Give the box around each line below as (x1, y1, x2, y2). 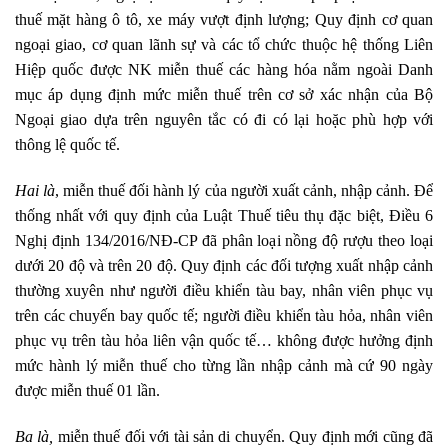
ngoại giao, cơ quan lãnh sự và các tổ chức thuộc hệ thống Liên (15, 36, 433, 54)
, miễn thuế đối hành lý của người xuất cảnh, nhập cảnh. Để (55, 181, 434, 199)
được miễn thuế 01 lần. (15, 381, 160, 399)
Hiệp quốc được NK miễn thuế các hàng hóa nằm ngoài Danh (15, 61, 433, 79)
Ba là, (15, 427, 54, 445)
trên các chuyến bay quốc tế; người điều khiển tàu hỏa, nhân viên (15, 306, 433, 324)
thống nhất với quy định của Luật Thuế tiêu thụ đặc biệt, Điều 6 (15, 206, 433, 224)
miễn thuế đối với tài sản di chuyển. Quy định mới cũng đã (53, 427, 434, 445)
